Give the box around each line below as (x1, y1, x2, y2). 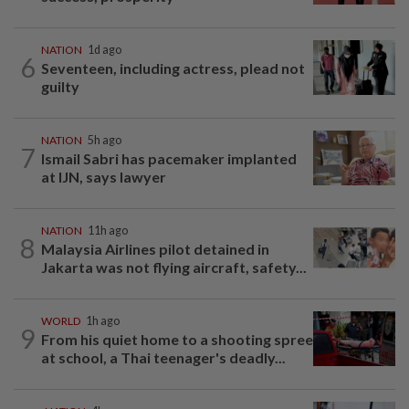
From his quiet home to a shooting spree (41, 330, 313, 348)
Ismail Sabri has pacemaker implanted (41, 149, 297, 167)
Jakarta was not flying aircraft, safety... (41, 257, 307, 276)
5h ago (88, 132, 121, 147)
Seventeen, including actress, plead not (41, 58, 305, 77)
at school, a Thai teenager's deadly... (41, 348, 286, 366)
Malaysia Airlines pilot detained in (41, 239, 269, 257)
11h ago (88, 223, 128, 237)
